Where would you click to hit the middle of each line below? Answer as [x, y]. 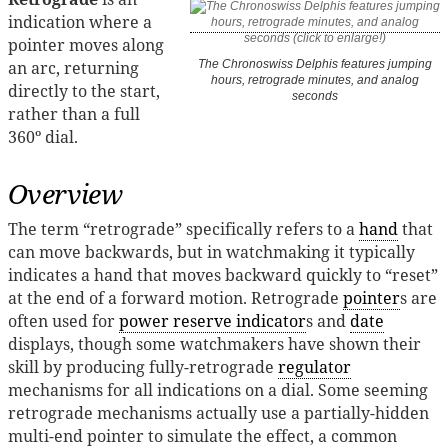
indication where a [80, 21]
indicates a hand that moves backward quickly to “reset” [223, 274]
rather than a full [74, 113]
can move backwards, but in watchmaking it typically [211, 251]
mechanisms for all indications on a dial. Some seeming [218, 389]
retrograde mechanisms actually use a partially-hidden [218, 412]
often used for [63, 320]
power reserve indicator [212, 320]
